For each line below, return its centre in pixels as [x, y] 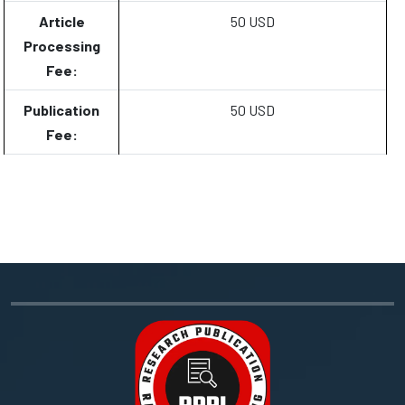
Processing [61, 46]
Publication [61, 110]
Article [61, 21]
